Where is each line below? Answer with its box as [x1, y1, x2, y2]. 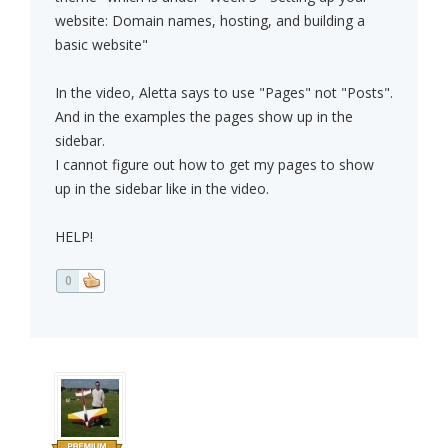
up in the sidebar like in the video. [55, 179, 269, 199]
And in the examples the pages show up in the [55, 107, 353, 127]
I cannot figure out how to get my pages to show [55, 155, 374, 175]
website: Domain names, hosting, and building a [55, 11, 365, 31]
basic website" [55, 35, 148, 55]
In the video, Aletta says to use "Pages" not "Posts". [55, 83, 393, 103]
